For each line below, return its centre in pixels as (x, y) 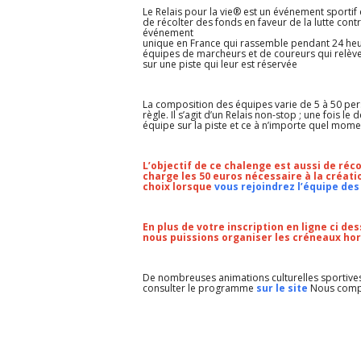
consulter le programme (198, 288)
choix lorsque (177, 187)
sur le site (282, 288)
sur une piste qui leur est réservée (220, 64)
